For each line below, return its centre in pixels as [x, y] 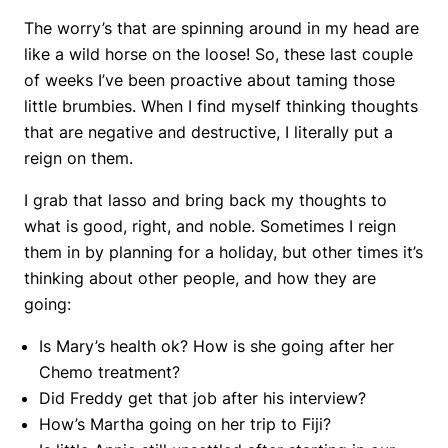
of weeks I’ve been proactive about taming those [209, 80]
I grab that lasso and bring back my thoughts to [205, 200]
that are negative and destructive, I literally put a [208, 132]
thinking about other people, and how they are [200, 278]
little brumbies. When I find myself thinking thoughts [221, 106]
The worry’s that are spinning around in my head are [221, 28]
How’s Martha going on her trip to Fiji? [185, 424]
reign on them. [78, 158]
